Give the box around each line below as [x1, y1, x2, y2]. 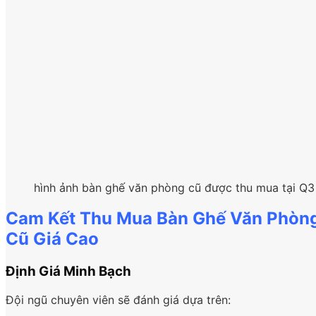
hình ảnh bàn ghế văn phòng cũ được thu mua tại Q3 [34, 180, 315, 195]
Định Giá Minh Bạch [6, 263, 131, 280]
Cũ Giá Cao [6, 229, 99, 250]
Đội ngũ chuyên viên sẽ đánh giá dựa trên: [6, 293, 231, 308]
